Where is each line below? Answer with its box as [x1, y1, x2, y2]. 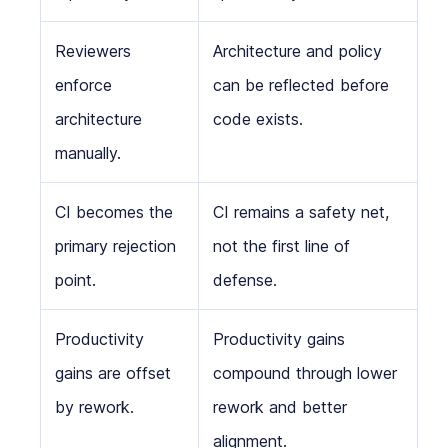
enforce [55, 75, 112, 95]
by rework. [55, 397, 134, 417]
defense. [213, 270, 277, 290]
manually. [55, 143, 121, 163]
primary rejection [55, 236, 176, 256]
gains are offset [55, 363, 171, 383]
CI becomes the [55, 202, 173, 222]
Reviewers [55, 41, 131, 61]
